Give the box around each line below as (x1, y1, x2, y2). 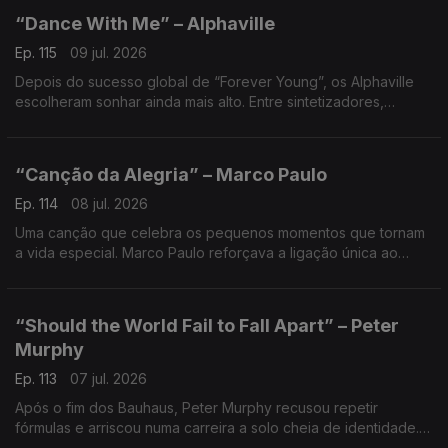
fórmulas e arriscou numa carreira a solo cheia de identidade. (15, 419, 419, 436)
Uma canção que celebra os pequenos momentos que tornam (15, 224, 425, 241)
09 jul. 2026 (70, 44, 147, 61)
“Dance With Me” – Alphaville (15, 13, 275, 34)
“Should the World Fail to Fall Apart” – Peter (15, 315, 399, 336)
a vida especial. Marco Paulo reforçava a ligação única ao (15, 244, 398, 261)
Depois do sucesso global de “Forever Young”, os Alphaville (15, 73, 414, 90)
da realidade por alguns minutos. (15, 133, 230, 150)
